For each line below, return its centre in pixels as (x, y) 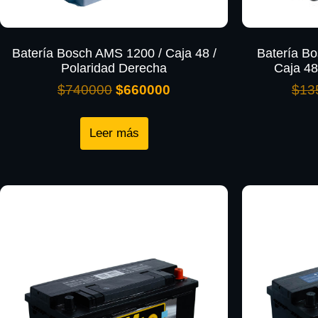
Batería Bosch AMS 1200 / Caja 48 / (114, 53)
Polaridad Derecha (114, 68)
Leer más (114, 133)
